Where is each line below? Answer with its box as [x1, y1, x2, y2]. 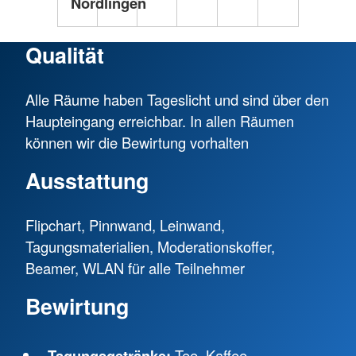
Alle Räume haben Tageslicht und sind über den [25, 88, 329, 110]
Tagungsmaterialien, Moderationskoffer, [25, 236, 275, 257]
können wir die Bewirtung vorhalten [25, 131, 249, 153]
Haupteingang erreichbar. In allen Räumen [25, 110, 294, 131]
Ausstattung [25, 165, 149, 196]
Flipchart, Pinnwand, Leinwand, [25, 215, 225, 236]
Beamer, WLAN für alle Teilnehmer [25, 257, 245, 279]
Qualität [25, 39, 104, 70]
